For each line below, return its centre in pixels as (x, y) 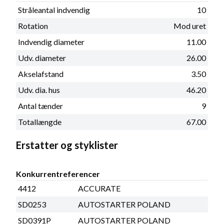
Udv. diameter (42, 57)
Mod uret (190, 25)
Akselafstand (41, 73)
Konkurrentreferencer (58, 173)
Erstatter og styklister (67, 145)
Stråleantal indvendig (54, 9)
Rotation (33, 25)
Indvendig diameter (51, 41)
